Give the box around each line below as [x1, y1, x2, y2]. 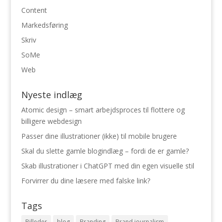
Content [21, 5, 47, 15]
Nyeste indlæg [21, 89, 82, 101]
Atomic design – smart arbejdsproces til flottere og [21, 105, 185, 114]
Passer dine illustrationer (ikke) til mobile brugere [21, 131, 177, 141]
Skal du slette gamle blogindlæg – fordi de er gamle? [21, 146, 189, 156]
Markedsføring [21, 20, 68, 30]
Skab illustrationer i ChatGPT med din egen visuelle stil [21, 161, 194, 170]
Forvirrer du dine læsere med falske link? [21, 176, 150, 185]
